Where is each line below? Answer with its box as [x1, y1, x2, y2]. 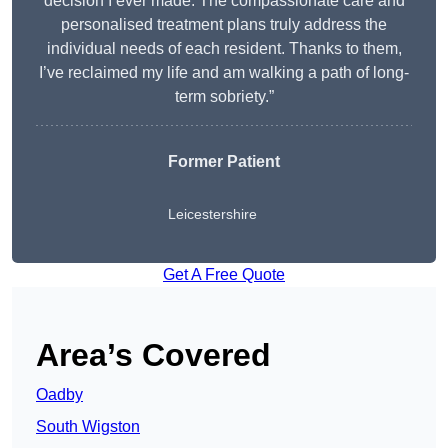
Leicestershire [168, 206, 257, 223]
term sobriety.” [174, 88, 274, 106]
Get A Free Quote [163, 266, 285, 284]
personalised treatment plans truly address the [61, 16, 387, 34]
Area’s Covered [36, 337, 271, 374]
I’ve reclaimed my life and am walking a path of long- [39, 64, 409, 82]
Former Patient [168, 153, 280, 171]
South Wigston [36, 418, 140, 436]
